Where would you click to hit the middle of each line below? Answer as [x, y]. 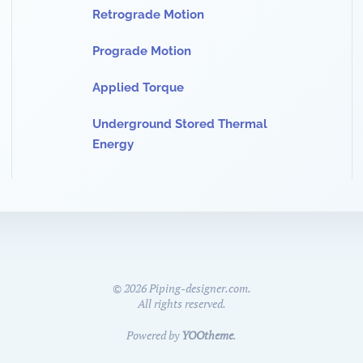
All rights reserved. [181, 303]
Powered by [154, 335]
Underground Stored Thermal [180, 124]
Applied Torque [138, 88]
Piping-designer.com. [199, 288]
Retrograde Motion [148, 15]
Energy [113, 144]
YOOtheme [207, 335]
